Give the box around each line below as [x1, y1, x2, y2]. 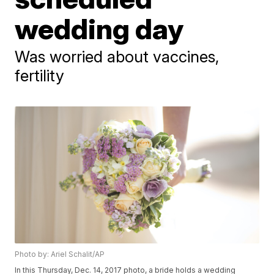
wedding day [15, 12, 184, 46]
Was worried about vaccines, [15, 47, 220, 66]
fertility [15, 66, 65, 85]
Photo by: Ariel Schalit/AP [15, 250, 105, 259]
